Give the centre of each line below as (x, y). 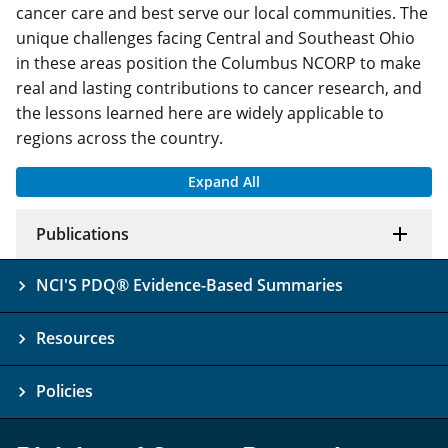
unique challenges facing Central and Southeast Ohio (215, 37)
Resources (75, 338)
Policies (64, 391)
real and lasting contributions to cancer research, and (219, 87)
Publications (82, 233)
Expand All (224, 181)
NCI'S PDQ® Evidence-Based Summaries (189, 285)
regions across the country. (119, 137)
